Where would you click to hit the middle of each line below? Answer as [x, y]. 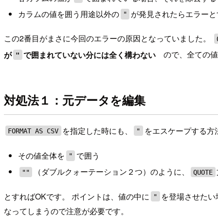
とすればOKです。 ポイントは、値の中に [77, 196]
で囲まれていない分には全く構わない [90, 54]
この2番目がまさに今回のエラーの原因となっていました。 [108, 38]
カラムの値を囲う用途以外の [68, 14]
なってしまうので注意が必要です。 [66, 211]
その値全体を [41, 156]
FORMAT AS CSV [33, 131]
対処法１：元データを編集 [75, 100]
